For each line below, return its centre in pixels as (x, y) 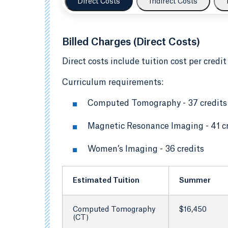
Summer (195, 180)
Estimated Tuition (106, 180)
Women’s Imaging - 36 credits (146, 149)
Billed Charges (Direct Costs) (131, 42)
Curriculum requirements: (113, 82)
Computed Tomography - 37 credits (157, 103)
